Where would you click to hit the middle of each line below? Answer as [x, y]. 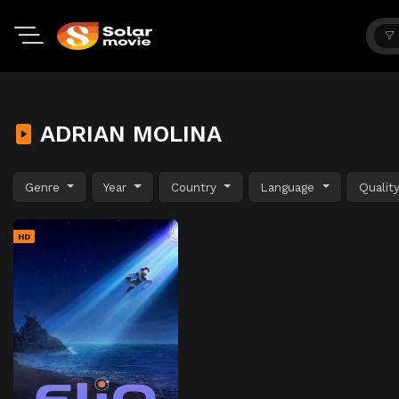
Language [290, 187]
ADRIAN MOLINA [128, 134]
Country [195, 187]
